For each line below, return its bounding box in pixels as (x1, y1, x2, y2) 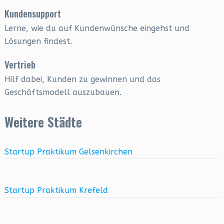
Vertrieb (4, 57, 35, 71)
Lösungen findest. (4, 36, 72, 46)
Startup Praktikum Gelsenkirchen (4, 147, 132, 156)
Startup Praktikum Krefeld (4, 185, 108, 195)
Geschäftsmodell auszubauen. (4, 87, 121, 97)
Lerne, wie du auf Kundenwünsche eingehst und (4, 23, 189, 33)
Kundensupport (4, 6, 61, 20)
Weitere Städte (4, 112, 82, 131)
